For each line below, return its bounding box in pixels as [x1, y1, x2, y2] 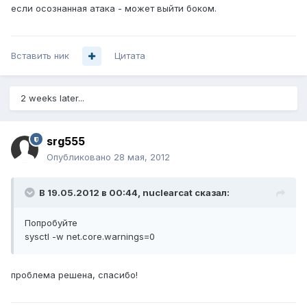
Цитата [114, 50, 145, 62]
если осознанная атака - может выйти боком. [11, 3, 217, 14]
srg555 [47, 134, 85, 149]
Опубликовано [47, 151, 114, 163]
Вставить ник [11, 50, 69, 62]
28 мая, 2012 [114, 151, 170, 163]
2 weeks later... [21, 93, 84, 104]
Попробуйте [25, 217, 77, 229]
